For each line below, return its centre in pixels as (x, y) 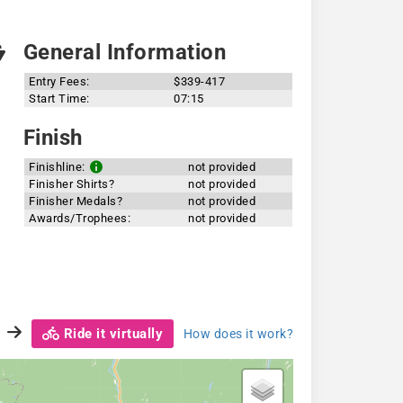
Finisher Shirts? (72, 184)
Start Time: (59, 99)
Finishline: (59, 167)
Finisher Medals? (76, 201)
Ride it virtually (111, 333)
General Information (122, 52)
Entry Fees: (59, 81)
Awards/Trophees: (80, 218)
